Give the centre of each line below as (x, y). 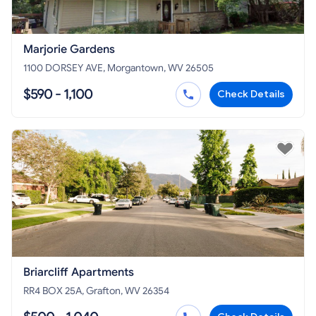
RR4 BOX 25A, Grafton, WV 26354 (96, 291)
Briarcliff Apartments (79, 273)
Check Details (251, 95)
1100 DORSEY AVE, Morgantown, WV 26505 (119, 68)
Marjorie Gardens (69, 50)
